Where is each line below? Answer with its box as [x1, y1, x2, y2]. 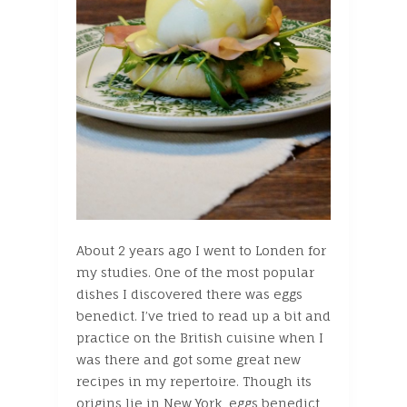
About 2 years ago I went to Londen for [76, 243, 326, 259]
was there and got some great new [76, 352, 301, 368]
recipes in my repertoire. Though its [76, 373, 312, 390]
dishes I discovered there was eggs [76, 286, 303, 303]
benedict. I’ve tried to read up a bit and [76, 308, 331, 324]
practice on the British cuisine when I [76, 330, 323, 346]
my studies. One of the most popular [76, 264, 314, 281]
